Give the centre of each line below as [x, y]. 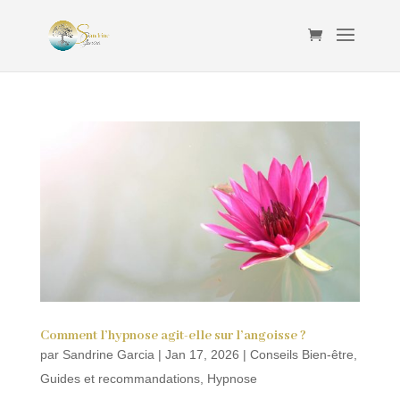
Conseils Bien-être [301, 354]
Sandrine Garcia [108, 354]
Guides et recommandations [120, 378]
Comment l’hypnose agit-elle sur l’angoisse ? [173, 335]
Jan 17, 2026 [202, 354]
